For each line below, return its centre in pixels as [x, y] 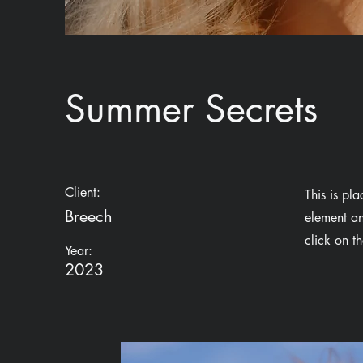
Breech [89, 216]
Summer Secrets [191, 109]
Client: [83, 192]
